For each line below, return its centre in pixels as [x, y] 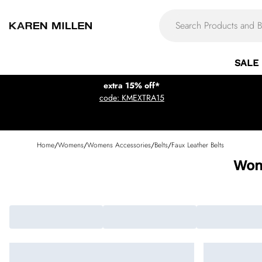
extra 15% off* [132, 85]
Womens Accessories [119, 145]
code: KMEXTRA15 [132, 98]
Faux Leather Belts [198, 145]
